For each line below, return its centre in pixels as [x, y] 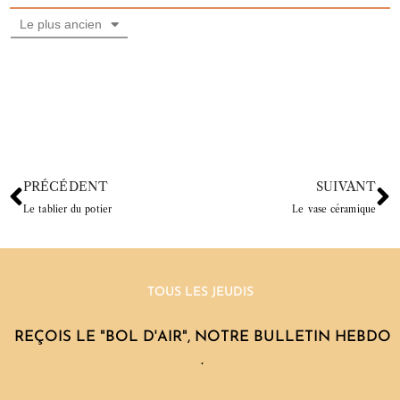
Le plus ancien [61, 25]
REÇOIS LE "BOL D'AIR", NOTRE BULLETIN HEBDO [202, 337]
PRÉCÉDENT [66, 187]
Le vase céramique [334, 210]
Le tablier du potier [67, 210]
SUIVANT [346, 187]
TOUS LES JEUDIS [200, 293]
